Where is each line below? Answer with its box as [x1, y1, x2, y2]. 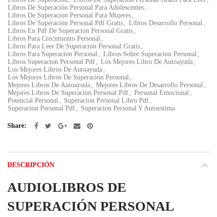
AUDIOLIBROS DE [7, 180, 126, 195]
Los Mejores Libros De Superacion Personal [8, 74, 129, 81]
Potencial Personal [8, 97, 58, 104]
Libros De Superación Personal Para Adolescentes [8, 4, 144, 11]
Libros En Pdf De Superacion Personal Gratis [8, 27, 133, 34]
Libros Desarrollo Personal [129, 19, 202, 27]
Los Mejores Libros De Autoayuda [8, 66, 102, 73]
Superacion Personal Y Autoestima [81, 105, 175, 112]
